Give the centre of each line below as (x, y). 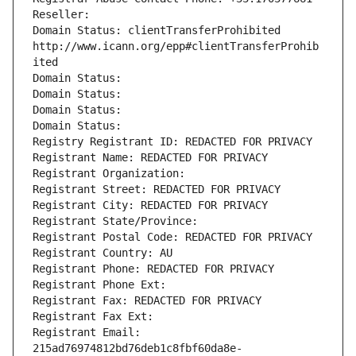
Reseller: (64, 15)
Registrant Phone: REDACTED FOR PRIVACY (153, 269)
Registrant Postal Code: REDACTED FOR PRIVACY (172, 237)
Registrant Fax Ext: (93, 317)
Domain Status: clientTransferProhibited (157, 31)
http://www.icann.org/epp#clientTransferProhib (176, 46)
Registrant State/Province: (118, 221)
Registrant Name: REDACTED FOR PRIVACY (150, 158)
